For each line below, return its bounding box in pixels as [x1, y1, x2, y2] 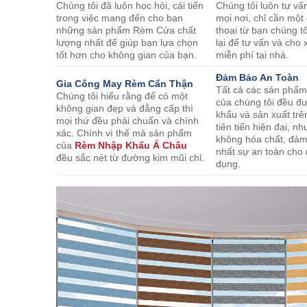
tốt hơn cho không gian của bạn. [56, 49, 197, 61]
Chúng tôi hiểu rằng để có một [56, 90, 188, 102]
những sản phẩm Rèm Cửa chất [56, 25, 196, 36]
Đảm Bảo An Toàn [216, 72, 299, 84]
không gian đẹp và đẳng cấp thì [56, 103, 193, 114]
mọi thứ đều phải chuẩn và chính [56, 115, 199, 127]
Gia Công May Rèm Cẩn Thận [56, 78, 193, 90]
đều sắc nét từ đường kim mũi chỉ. [56, 152, 204, 164]
